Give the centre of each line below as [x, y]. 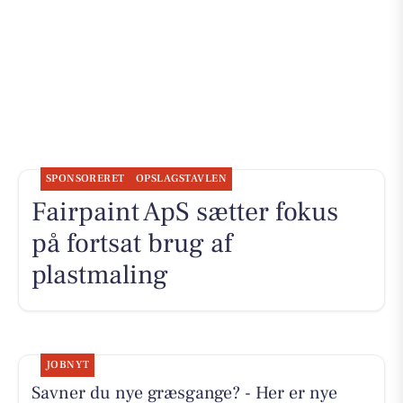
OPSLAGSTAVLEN [181, 179]
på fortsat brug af [131, 244]
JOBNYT [67, 364]
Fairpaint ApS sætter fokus [184, 212]
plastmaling [99, 275]
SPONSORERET [85, 179]
